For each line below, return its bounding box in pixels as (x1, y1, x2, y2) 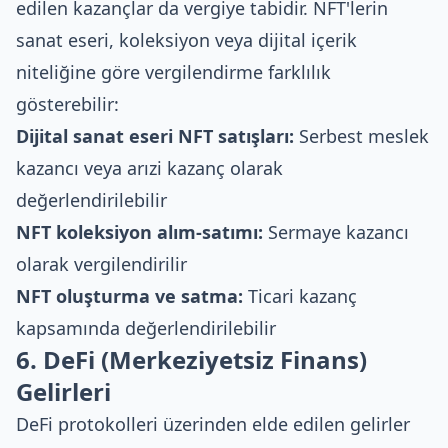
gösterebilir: (16, 92, 119, 116)
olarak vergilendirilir (16, 252, 187, 276)
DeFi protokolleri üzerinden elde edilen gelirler (16, 412, 410, 436)
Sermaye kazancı (263, 220, 409, 244)
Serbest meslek (294, 124, 429, 148)
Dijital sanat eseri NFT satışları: (16, 124, 294, 148)
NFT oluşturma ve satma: (16, 284, 243, 308)
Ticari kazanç (243, 284, 357, 308)
